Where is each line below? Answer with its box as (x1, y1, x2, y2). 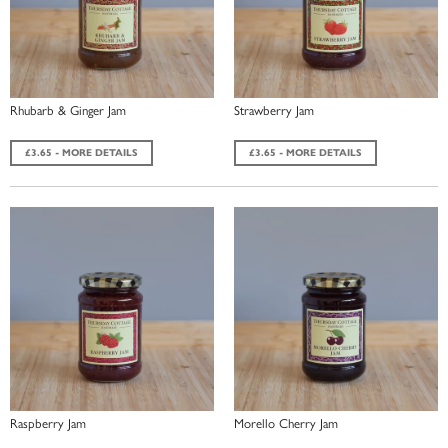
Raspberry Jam (10, 412, 86, 432)
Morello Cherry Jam (234, 412, 338, 432)
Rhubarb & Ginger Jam (10, 99, 126, 119)
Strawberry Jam (234, 99, 314, 119)
